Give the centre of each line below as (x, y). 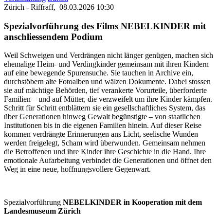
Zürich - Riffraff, (32, 7)
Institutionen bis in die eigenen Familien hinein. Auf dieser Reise (103, 126)
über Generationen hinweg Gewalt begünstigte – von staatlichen (102, 117)
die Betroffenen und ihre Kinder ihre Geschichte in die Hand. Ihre (105, 152)
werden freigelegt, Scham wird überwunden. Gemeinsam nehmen (105, 143)
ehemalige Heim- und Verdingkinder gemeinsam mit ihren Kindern (106, 64)
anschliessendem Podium (53, 36)
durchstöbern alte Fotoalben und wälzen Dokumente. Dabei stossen (107, 82)
